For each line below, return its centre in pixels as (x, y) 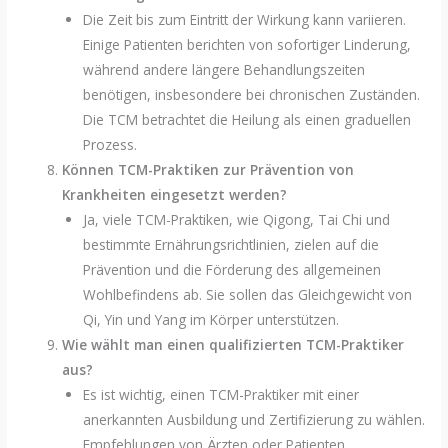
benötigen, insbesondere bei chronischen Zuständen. (251, 95)
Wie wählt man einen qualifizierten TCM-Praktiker (233, 345)
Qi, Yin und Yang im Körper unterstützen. (210, 320)
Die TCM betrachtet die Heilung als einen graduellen (246, 120)
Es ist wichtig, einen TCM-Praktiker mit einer (220, 395)
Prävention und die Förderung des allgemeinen (231, 270)
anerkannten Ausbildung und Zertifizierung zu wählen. (253, 420)
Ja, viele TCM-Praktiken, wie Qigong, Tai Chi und (236, 220)
